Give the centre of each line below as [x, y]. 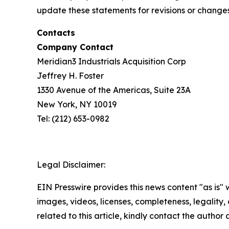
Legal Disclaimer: [71, 165]
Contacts [56, 33]
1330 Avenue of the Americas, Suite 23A [114, 90]
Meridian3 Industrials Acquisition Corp [111, 61]
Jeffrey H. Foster [70, 76]
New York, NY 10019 [77, 104]
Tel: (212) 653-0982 [73, 119]
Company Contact [75, 47]
